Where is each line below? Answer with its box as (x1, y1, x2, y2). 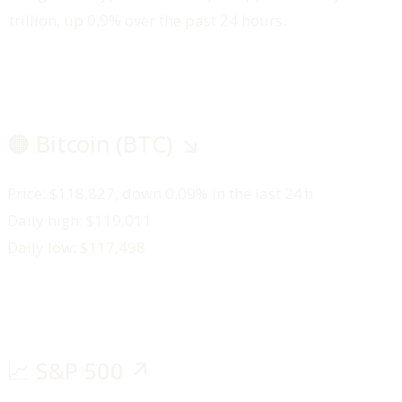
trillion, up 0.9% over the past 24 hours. (7, 10, 290, 31)
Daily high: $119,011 (7, 210, 152, 232)
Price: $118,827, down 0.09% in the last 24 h (7, 183, 313, 205)
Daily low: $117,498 (7, 237, 145, 258)
